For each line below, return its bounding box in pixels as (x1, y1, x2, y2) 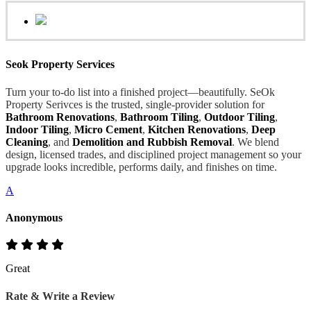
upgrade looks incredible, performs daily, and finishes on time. (6, 160, 277, 173)
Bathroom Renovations (6, 110, 115, 123)
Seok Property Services (6, 58, 115, 71)
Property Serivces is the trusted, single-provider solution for (6, 98, 264, 110)
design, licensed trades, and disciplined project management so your (6, 148, 301, 160)
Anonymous (6, 211, 62, 224)
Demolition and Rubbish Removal (72, 135, 232, 148)
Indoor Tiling (6, 123, 69, 135)
